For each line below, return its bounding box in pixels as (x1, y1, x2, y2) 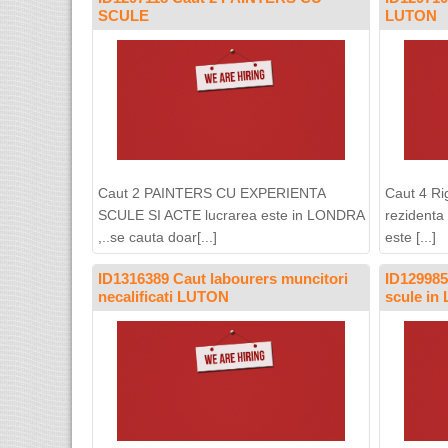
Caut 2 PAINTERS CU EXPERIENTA (98, 185, 325, 201)
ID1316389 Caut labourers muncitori (98, 270, 348, 287)
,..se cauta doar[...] (98, 229, 217, 245)
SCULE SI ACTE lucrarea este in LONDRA (98, 207, 364, 223)
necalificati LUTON (98, 288, 229, 305)
